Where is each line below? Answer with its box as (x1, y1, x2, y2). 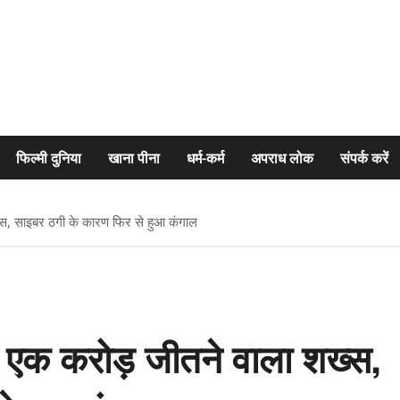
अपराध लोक (251, 146, 313, 168)
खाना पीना (108, 146, 160, 168)
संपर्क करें (340, 146, 388, 168)
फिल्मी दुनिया (16, 146, 81, 168)
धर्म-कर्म (187, 146, 224, 168)
